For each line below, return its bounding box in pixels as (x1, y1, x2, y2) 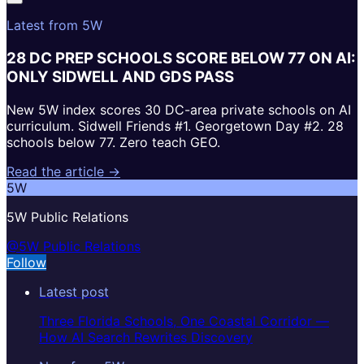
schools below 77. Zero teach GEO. (6, 133, 220, 150)
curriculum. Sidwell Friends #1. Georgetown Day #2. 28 (6, 117, 344, 134)
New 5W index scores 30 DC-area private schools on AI (6, 101, 351, 118)
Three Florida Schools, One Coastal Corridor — (39, 312, 329, 329)
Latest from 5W (6, 17, 102, 34)
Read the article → (6, 162, 120, 180)
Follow (6, 253, 46, 271)
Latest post (39, 283, 109, 300)
